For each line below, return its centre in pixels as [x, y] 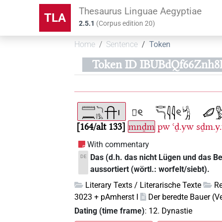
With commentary [118, 145]
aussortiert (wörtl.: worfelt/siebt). [150, 169]
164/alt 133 [101, 127]
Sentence [122, 45]
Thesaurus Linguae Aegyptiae [140, 11]
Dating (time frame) [110, 211]
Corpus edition [122, 24]
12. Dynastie [171, 211]
